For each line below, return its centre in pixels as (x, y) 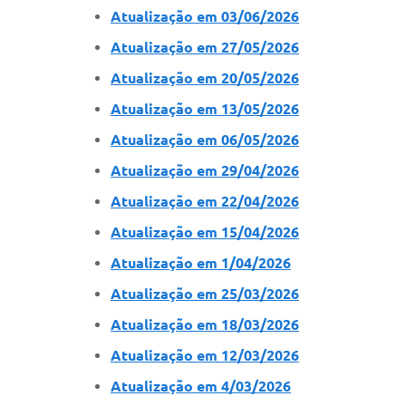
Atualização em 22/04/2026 (205, 201)
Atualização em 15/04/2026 (205, 232)
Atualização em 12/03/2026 (205, 355)
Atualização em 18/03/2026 (205, 324)
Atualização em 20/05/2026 (205, 77)
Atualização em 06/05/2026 (205, 139)
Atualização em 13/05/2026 (205, 108)
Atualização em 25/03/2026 (205, 293)
